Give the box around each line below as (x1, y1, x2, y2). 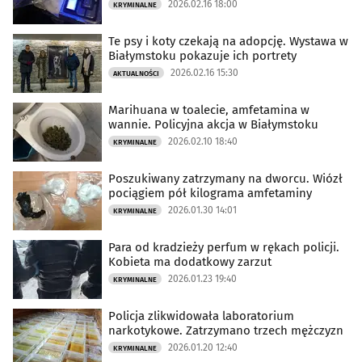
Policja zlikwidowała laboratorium (108, 309, 294, 324)
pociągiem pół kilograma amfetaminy (108, 186, 312, 201)
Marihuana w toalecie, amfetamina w (108, 103, 309, 118)
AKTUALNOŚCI (113, 69, 159, 78)
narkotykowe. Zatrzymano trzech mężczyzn (108, 323, 343, 339)
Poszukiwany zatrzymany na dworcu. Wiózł (108, 171, 343, 187)
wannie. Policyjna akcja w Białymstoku (108, 117, 318, 133)
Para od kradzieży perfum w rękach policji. (108, 240, 339, 255)
